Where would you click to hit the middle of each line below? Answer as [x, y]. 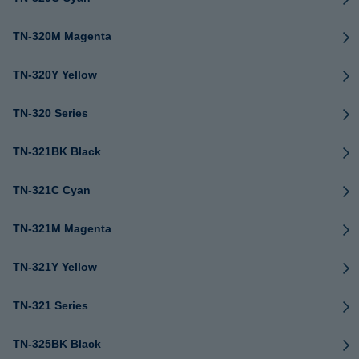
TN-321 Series [50, 305]
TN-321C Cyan [52, 190]
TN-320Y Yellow [55, 75]
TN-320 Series [50, 113]
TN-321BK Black [57, 151]
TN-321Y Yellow [55, 267]
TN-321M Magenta [62, 228]
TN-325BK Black [57, 344]
